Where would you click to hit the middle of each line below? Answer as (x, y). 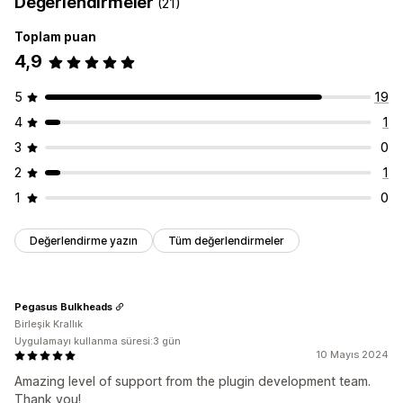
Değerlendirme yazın (84, 241)
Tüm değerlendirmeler (226, 241)
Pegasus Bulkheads (63, 306)
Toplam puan (55, 37)
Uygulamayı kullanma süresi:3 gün (98, 341)
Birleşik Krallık (49, 324)
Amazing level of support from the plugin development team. (193, 381)
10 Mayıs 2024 (352, 355)
